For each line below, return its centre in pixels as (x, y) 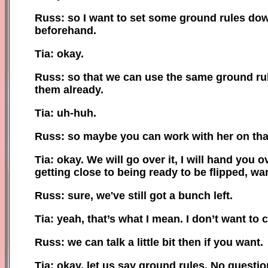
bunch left (204, 195)
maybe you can (122, 136)
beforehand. (66, 30)
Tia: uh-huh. (66, 113)
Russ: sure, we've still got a (106, 195)
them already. (69, 89)
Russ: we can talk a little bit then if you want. (149, 242)
